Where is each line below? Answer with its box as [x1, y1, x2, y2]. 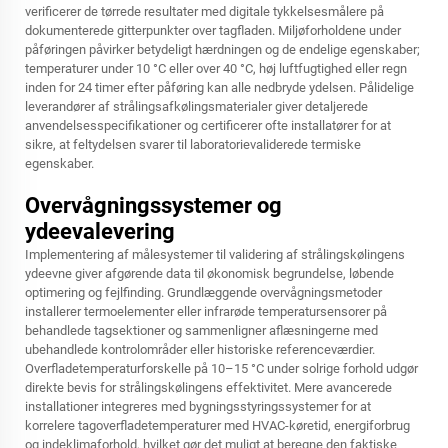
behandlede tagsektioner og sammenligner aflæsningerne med [25, 323, 378, 338]
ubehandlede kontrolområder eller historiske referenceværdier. [25, 342, 375, 357]
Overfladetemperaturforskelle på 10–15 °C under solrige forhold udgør [25, 361, 418, 376]
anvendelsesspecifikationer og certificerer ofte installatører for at [25, 118, 391, 133]
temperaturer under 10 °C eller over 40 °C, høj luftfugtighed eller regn [25, 61, 407, 76]
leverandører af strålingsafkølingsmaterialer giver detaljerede [25, 99, 368, 114]
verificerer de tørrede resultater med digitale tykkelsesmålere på [25, 4, 384, 19]
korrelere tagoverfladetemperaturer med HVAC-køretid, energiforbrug [25, 418, 410, 433]
